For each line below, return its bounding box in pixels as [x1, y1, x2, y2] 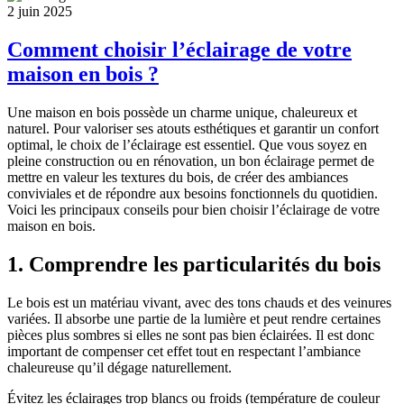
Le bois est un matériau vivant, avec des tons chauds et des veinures [7, 294, 391, 310]
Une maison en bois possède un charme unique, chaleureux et [7, 104, 357, 120]
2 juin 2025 [7, 4, 72, 19]
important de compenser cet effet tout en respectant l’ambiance [7, 343, 361, 359]
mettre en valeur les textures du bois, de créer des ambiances [7, 169, 348, 185]
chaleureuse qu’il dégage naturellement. [7, 359, 232, 375]
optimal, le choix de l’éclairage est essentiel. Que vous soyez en [7, 136, 367, 152]
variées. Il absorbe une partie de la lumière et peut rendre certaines [7, 310, 381, 326]
